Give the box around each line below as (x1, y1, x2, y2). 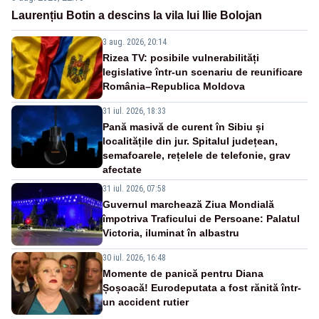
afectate (103, 163, 142, 175)
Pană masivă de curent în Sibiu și (103, 120, 264, 132)
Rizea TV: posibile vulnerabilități (103, 51, 259, 63)
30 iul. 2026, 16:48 (103, 252, 166, 263)
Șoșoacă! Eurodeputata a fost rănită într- (103, 281, 301, 293)
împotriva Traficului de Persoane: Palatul (103, 212, 300, 224)
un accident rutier (103, 296, 189, 308)
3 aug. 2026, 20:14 (103, 36, 167, 47)
